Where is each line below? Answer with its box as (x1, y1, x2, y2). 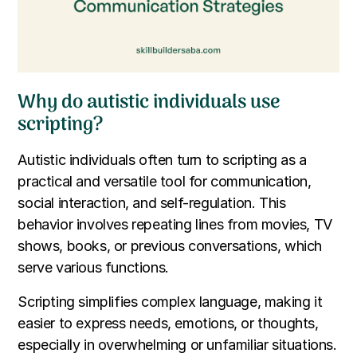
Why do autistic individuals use (18, 86, 281, 118)
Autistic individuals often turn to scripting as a (18, 151, 307, 168)
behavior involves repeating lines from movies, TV (18, 215, 332, 233)
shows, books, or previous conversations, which (18, 237, 322, 254)
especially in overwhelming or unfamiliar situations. (18, 335, 337, 353)
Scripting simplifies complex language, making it (18, 292, 323, 310)
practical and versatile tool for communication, (18, 172, 312, 190)
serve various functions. (18, 258, 169, 276)
